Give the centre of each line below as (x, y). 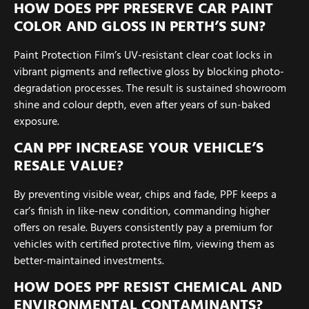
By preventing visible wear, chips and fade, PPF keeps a (145, 196)
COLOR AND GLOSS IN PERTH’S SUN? (140, 27)
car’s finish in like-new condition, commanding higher (142, 212)
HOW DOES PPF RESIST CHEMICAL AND (148, 288)
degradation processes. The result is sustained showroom (150, 89)
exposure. (37, 122)
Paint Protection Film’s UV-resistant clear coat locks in (143, 56)
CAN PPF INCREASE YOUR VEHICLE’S (139, 149)
